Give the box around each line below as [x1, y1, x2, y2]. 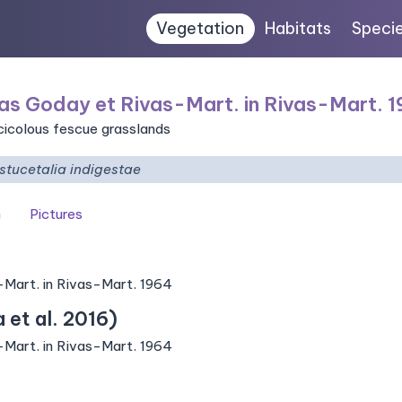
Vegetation [156, 18, 245, 39]
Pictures [30, 205, 83, 223]
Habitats [265, 18, 332, 39]
